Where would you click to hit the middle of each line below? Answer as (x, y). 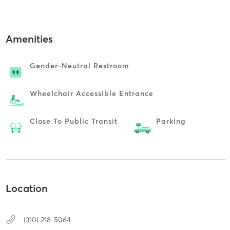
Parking (171, 121)
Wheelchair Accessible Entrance (91, 93)
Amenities (29, 39)
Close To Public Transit (73, 121)
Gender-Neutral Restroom (79, 65)
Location (26, 188)
